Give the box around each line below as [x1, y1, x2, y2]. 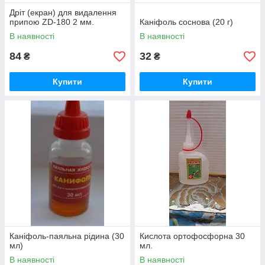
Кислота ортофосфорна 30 [140, 231, 245, 241]
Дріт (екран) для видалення [9, 8, 117, 17]
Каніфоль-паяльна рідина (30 [9, 231, 124, 241]
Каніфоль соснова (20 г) [140, 17, 233, 27]
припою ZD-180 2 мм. [9, 17, 94, 27]
